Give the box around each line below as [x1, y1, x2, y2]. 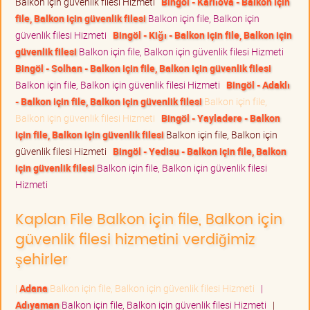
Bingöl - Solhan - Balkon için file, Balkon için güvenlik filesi [15, 61, 271, 75]
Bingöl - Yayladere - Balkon [161, 111, 280, 125]
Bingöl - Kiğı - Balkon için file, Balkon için [113, 28, 292, 42]
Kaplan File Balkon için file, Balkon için [15, 212, 282, 227]
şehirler [15, 252, 68, 267]
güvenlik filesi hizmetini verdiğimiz [15, 232, 255, 247]
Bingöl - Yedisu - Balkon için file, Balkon [113, 144, 286, 158]
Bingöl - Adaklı [226, 77, 290, 91]
